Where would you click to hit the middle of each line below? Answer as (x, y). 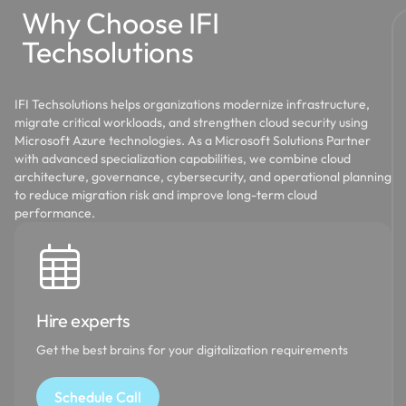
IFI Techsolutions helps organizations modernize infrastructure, (192, 82)
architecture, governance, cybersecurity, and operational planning (203, 155)
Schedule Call (98, 375)
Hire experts (83, 298)
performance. (55, 191)
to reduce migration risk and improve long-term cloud (166, 173)
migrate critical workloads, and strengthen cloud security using (191, 100)
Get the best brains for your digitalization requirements (192, 328)
